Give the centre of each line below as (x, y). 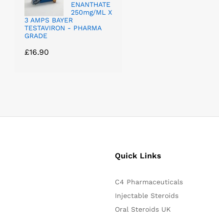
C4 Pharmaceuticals (149, 182)
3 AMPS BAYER (49, 20)
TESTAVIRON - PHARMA (63, 28)
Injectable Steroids (147, 195)
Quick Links (138, 155)
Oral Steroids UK (143, 209)
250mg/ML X (91, 12)
